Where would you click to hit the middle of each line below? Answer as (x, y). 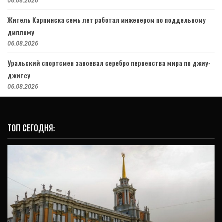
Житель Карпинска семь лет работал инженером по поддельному (107, 19)
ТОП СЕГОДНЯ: (31, 128)
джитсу (19, 75)
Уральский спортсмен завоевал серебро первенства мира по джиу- (109, 62)
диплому (21, 32)
